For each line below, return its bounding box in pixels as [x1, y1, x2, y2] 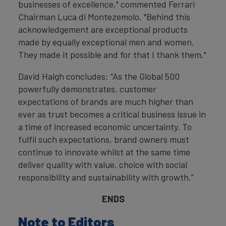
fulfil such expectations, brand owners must [18, 134, 189, 145]
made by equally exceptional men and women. [18, 36, 194, 47]
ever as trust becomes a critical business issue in [18, 108, 206, 120]
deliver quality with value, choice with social [18, 159, 187, 170]
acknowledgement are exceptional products [18, 24, 188, 35]
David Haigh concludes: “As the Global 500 [18, 71, 180, 82]
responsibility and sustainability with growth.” [18, 172, 194, 183]
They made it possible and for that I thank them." [18, 49, 206, 60]
